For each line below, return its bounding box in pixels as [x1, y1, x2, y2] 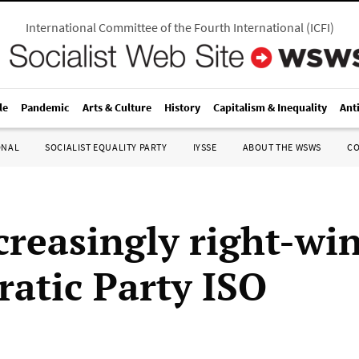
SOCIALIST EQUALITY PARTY [45, 141, 167, 153]
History [164, 100, 200, 115]
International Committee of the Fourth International [25, 19, 304, 35]
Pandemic [21, 100, 70, 115]
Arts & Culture [83, 100, 151, 115]
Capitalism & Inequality [213, 100, 327, 115]
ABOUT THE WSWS [242, 141, 321, 153]
